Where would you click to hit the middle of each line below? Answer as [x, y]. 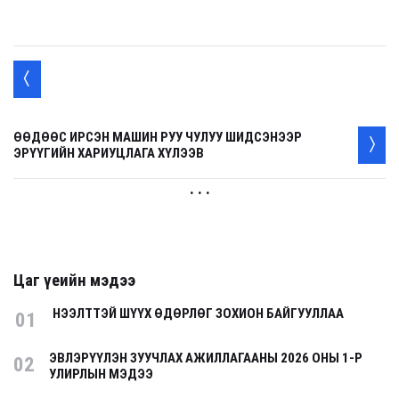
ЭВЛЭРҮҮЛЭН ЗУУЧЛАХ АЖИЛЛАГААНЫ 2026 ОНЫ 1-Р [206, 358]
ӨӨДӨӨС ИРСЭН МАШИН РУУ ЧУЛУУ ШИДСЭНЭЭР [158, 138]
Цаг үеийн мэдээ [74, 281]
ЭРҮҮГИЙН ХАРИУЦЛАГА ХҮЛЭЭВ [109, 154]
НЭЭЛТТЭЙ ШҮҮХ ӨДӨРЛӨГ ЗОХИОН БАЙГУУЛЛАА [199, 314]
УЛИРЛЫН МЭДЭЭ [101, 375]
